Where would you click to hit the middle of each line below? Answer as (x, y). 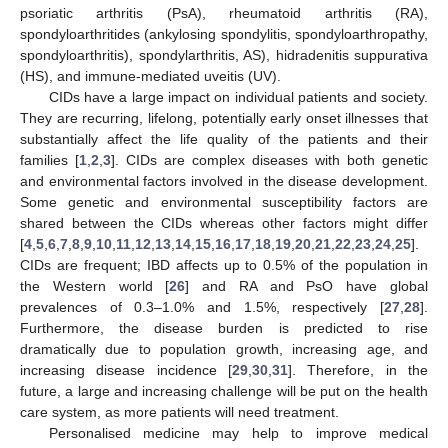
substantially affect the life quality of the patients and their (224, 138)
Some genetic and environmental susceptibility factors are (224, 201)
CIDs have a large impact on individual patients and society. (238, 96)
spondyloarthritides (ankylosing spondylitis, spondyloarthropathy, (224, 33)
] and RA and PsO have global (307, 285)
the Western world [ (95, 285)
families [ (49, 159)
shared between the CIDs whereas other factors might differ (224, 222)
